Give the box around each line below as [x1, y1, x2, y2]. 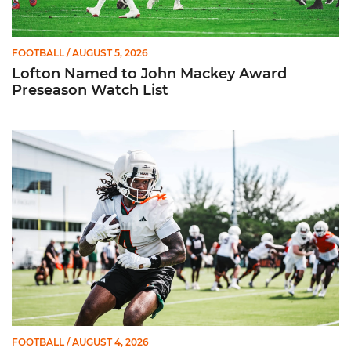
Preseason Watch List [12, 81, 168, 99]
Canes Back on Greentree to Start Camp [12, 128, 232, 143]
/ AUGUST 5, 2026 [64, 47, 148, 59]
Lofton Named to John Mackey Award [12, 65, 287, 82]
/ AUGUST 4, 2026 [64, 336, 149, 348]
